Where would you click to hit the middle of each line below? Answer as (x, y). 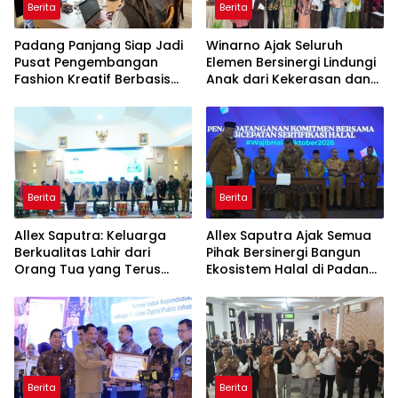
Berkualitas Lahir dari (82, 253)
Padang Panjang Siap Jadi (99, 46)
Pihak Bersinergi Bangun (283, 253)
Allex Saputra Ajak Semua (289, 236)
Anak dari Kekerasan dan (288, 80)
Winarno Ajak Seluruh (275, 46)
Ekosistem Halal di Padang (292, 270)
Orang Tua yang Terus (88, 270)
